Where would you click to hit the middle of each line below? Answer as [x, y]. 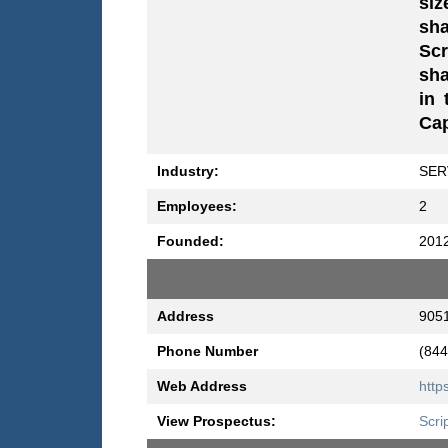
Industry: [188, 171]
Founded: [190, 241]
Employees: [197, 206]
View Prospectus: [216, 421]
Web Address [202, 386]
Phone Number [207, 351]
